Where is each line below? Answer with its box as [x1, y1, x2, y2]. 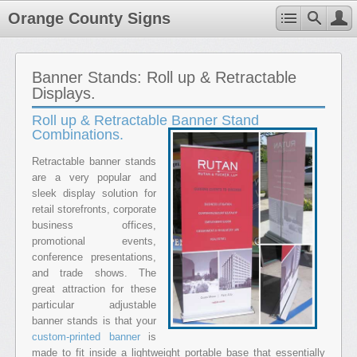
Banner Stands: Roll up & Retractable [32, 69, 296, 86]
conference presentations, [32, 251, 156, 263]
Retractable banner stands [32, 155, 156, 167]
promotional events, [32, 235, 156, 247]
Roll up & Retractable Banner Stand [32, 112, 259, 128]
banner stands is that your [32, 315, 156, 327]
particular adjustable [32, 299, 156, 311]
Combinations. [32, 127, 124, 143]
